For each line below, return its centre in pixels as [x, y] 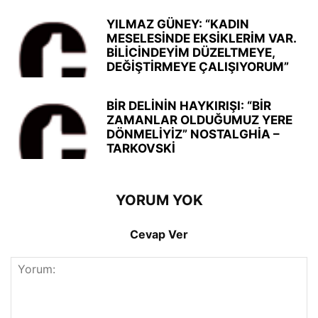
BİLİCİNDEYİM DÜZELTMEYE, [191, 53]
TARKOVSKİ [141, 148]
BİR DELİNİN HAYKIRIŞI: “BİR [189, 106]
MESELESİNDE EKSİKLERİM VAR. [201, 38]
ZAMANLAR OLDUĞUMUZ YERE [199, 120]
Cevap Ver [159, 234]
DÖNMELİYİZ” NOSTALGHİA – [193, 134]
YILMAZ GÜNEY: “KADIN [178, 24]
